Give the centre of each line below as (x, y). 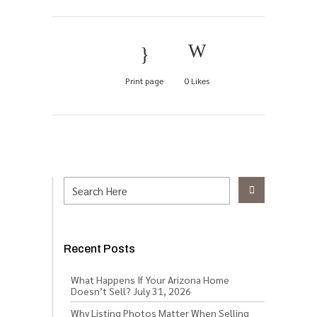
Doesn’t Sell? (101, 290)
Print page (144, 80)
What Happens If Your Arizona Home (150, 279)
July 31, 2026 (162, 290)
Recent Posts (99, 248)
